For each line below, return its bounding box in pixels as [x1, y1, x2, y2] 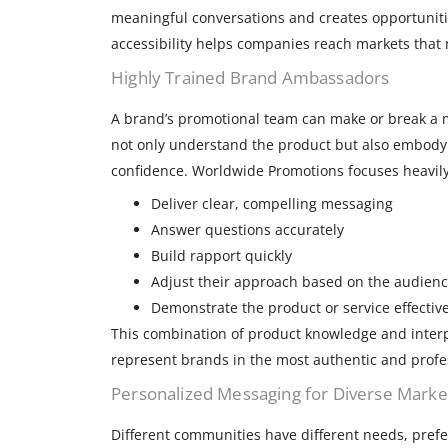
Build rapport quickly [151, 246, 292, 266]
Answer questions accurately [151, 220, 344, 240]
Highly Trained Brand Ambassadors [111, 66, 390, 90]
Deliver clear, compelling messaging [151, 194, 393, 214]
